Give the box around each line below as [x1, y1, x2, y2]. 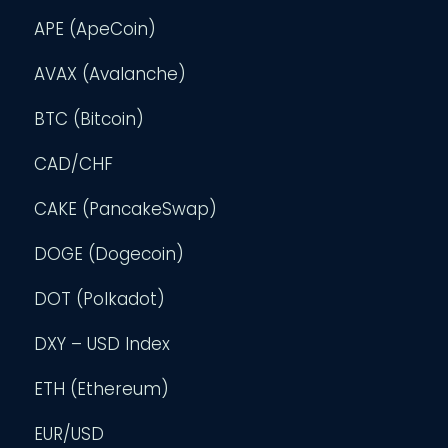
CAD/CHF [34, 151, 114, 176]
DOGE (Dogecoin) [34, 241, 185, 266]
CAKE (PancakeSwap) [34, 196, 218, 221]
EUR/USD [34, 421, 105, 446]
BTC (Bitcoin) [34, 106, 145, 131]
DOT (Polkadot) [34, 286, 166, 311]
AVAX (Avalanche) [34, 61, 187, 86]
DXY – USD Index [34, 331, 171, 356]
